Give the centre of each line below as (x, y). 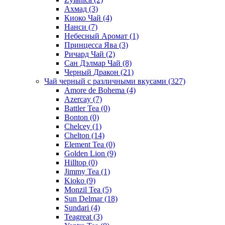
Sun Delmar (84, 198)
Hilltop (76, 162)
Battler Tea (83, 108)
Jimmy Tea (83, 171)
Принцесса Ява (92, 45)
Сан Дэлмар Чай (93, 63)
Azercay (79, 99)
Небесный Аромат (97, 36)
